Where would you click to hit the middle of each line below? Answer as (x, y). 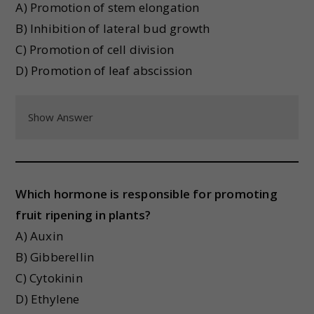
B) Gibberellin (55, 257)
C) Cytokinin (49, 278)
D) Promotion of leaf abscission (104, 70)
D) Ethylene (48, 299)
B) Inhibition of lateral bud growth (113, 28)
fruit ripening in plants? (83, 215)
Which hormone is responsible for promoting (146, 194)
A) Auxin (40, 236)
